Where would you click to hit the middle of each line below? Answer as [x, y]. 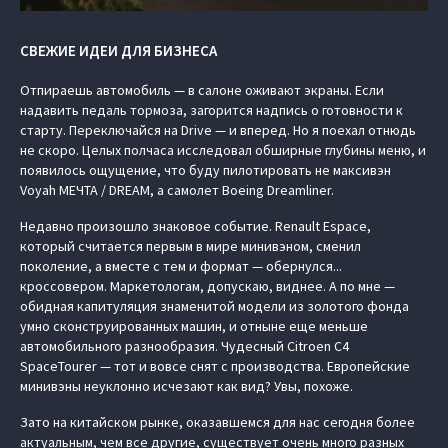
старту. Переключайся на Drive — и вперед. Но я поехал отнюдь [218, 130]
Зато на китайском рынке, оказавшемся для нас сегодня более [217, 422]
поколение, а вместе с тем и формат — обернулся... [181, 266]
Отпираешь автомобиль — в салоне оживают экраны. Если [202, 90]
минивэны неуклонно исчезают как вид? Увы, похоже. [186, 386]
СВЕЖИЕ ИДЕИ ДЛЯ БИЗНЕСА [118, 50]
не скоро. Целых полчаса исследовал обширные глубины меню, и [223, 150]
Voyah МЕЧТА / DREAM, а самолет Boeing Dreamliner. [177, 190]
